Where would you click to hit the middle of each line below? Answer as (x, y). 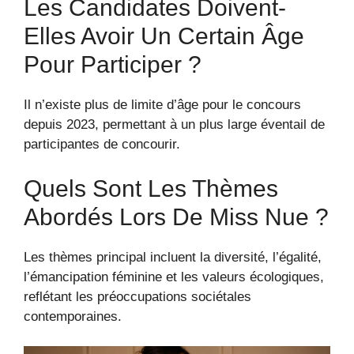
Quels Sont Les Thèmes (151, 188)
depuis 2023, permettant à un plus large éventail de (174, 125)
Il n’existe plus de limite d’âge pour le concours (162, 105)
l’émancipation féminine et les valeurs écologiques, (174, 277)
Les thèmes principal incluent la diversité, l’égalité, (173, 257)
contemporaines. (73, 316)
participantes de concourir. (102, 145)
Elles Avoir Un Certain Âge (164, 36)
